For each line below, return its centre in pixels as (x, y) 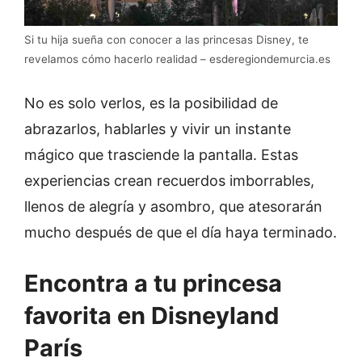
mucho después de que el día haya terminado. (181, 233)
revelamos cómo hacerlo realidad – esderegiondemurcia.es (177, 59)
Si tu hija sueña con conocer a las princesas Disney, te (166, 40)
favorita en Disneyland (152, 316)
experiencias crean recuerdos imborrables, (169, 181)
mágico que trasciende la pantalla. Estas (161, 155)
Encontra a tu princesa (153, 284)
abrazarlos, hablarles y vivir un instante (158, 129)
